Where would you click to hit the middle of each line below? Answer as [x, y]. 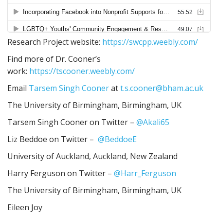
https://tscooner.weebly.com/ [82, 71]
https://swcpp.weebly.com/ [150, 42]
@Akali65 [153, 122]
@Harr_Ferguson [145, 173]
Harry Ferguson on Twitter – [61, 173]
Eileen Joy [25, 207]
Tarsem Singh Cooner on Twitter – [72, 122]
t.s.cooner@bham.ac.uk [162, 88]
